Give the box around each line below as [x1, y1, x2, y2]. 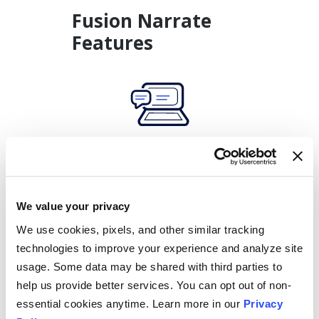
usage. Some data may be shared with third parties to [16, 260, 282, 273]
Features [71, 29, 153, 56]
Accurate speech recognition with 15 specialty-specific [23, 180, 296, 197]
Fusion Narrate [71, 7, 211, 33]
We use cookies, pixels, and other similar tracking [16, 223, 264, 236]
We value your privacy [16, 200, 130, 213]
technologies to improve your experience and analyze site [16, 241, 303, 254]
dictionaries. [129, 196, 190, 212]
